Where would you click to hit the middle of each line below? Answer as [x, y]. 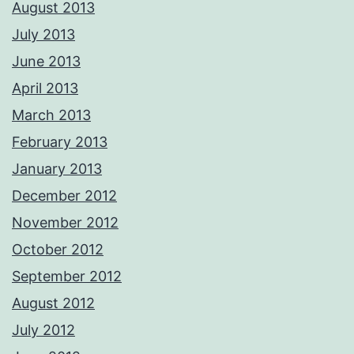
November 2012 [65, 223]
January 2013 [57, 169]
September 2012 [67, 277]
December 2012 [64, 196]
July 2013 [43, 35]
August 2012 [53, 303]
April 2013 [45, 88]
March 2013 [51, 115]
